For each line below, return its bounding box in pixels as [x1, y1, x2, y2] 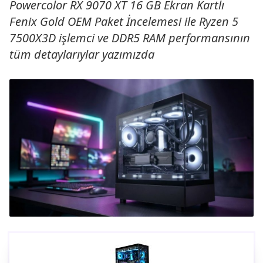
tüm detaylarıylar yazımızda [9, 46, 154, 62]
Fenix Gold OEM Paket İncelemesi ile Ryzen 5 [9, 14, 238, 29]
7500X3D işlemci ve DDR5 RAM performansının [9, 30, 250, 46]
